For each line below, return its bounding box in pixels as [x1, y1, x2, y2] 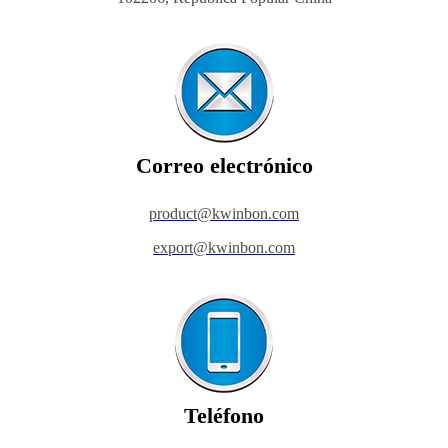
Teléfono [184, 402, 264, 428]
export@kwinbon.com [153, 238, 295, 256]
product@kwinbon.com [149, 204, 299, 222]
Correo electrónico [135, 152, 313, 178]
